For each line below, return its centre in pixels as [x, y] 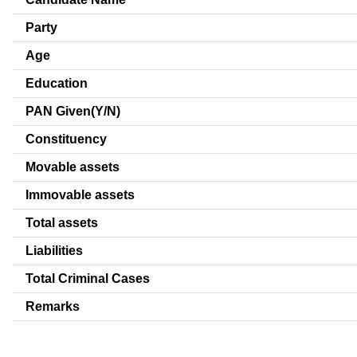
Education [57, 83]
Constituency [66, 139]
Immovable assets [80, 194]
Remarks [53, 306]
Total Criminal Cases [88, 278]
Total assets [62, 222]
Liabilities [54, 250]
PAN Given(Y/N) [73, 111]
